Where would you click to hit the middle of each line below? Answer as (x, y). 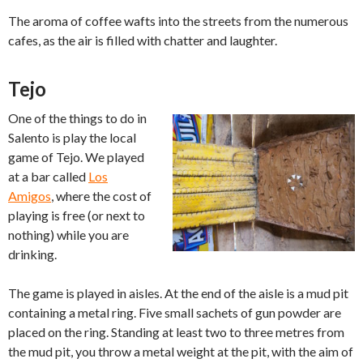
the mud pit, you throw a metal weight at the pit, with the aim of (181, 352)
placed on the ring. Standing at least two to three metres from (176, 332)
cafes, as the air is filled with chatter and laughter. (143, 41)
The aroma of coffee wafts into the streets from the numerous (178, 21)
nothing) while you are (68, 235)
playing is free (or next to (77, 216)
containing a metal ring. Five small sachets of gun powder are (175, 313)
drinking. (32, 254)
